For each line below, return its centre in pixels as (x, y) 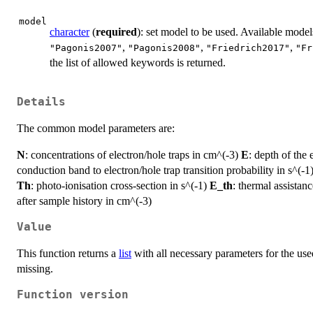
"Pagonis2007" (86, 48)
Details (41, 102)
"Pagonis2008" (164, 48)
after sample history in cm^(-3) (84, 201)
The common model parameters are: (96, 128)
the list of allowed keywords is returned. (138, 63)
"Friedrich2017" (248, 48)
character (70, 32)
